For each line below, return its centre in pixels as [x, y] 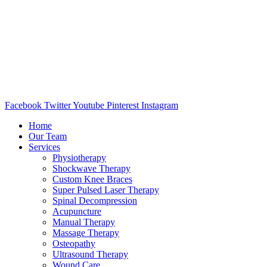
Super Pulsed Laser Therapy [106, 190]
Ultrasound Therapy [90, 254]
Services [44, 147]
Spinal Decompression [95, 201]
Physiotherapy [79, 158]
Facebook [23, 105]
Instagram [160, 105]
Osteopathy [74, 244]
